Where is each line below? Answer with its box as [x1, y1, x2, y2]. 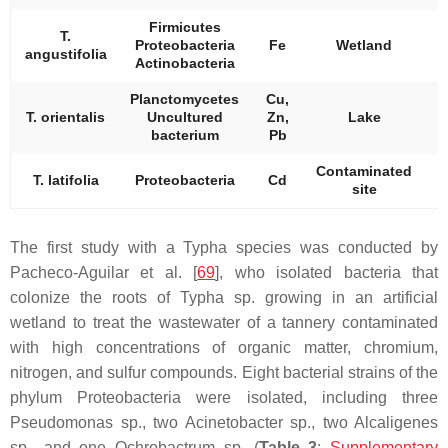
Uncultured [146, 108, 223, 125]
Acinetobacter [184, 413, 283, 431]
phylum [10, 388, 78, 406]
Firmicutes [148, 18, 221, 35]
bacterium [150, 126, 219, 143]
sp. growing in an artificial [224, 288, 438, 306]
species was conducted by [227, 238, 439, 256]
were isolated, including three [181, 388, 439, 406]
